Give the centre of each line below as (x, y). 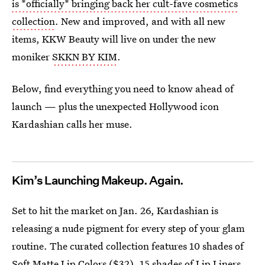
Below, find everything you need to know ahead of (123, 88)
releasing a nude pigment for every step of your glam (128, 228)
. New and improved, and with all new (140, 21)
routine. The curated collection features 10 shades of (128, 246)
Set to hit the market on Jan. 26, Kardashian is (115, 210)
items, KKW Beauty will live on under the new (114, 39)
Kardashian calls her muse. (72, 124)
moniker (32, 56)
